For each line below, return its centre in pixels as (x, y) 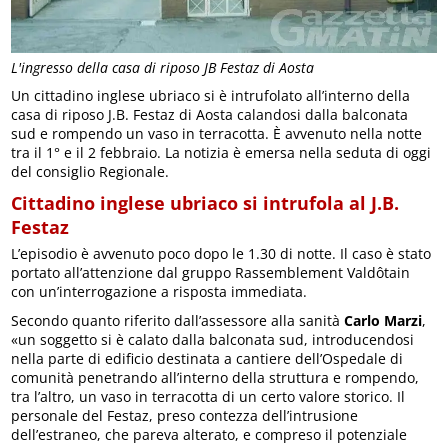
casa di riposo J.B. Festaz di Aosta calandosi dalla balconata (210, 114)
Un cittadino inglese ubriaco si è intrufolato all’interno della (211, 95)
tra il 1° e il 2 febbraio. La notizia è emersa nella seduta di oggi (221, 152)
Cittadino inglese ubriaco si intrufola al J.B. (205, 202)
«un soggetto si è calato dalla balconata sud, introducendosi (213, 339)
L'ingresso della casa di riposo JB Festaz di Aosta (163, 67)
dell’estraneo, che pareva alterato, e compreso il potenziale (209, 434)
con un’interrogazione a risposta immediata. (159, 291)
